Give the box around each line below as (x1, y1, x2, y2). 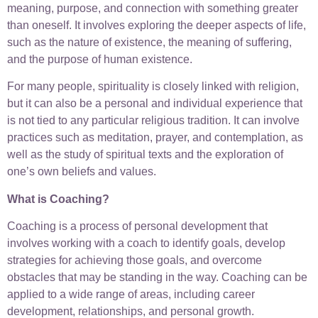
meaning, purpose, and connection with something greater (7, 2, 298, 14)
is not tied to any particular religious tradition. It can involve (7, 114, 300, 127)
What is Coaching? (7, 192, 109, 205)
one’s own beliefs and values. (7, 165, 156, 178)
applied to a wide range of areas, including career (7, 288, 255, 301)
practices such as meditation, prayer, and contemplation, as (7, 131, 303, 144)
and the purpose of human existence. (7, 53, 192, 65)
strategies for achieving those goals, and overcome (7, 254, 262, 267)
